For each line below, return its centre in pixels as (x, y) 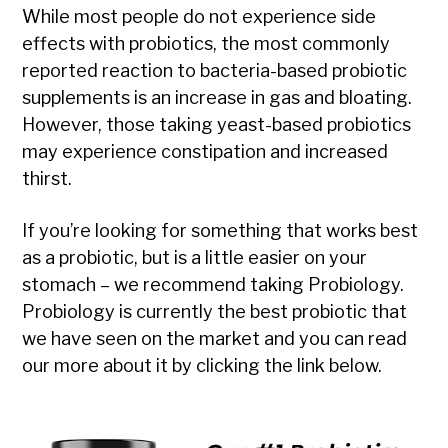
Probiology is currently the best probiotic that (215, 311)
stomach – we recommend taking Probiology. (213, 284)
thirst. (47, 178)
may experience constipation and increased (205, 151)
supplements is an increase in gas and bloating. (217, 97)
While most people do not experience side (199, 16)
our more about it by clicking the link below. (202, 365)
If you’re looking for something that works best (220, 230)
